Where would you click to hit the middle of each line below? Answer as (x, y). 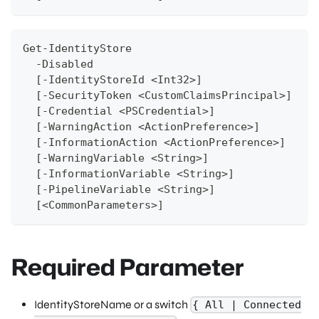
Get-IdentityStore (77, 48)
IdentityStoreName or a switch (112, 304)
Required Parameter (128, 266)
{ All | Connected (247, 305)
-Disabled (61, 64)
